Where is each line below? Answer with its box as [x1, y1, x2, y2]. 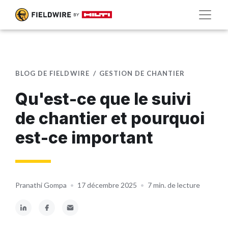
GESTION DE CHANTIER [99, 69, 185, 77]
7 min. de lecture [148, 181, 200, 189]
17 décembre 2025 [77, 181, 137, 189]
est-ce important [15, 128, 153, 148]
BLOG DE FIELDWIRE [15, 69, 90, 77]
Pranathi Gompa [15, 181, 67, 189]
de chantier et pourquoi [15, 108, 205, 128]
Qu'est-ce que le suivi [15, 89, 191, 109]
